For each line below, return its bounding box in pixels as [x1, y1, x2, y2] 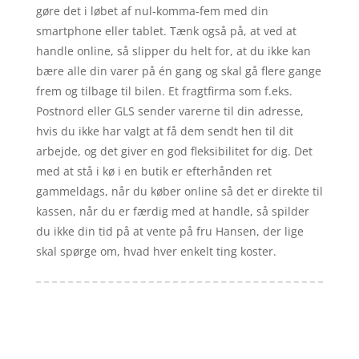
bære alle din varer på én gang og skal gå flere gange [35, 63, 321, 79]
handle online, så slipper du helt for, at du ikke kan [35, 42, 311, 58]
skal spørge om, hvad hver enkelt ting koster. [35, 243, 276, 259]
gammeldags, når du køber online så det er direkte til [35, 183, 323, 199]
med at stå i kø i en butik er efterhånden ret [35, 163, 272, 179]
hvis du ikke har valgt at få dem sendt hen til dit [35, 123, 293, 139]
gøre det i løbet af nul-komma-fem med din [35, 2, 268, 18]
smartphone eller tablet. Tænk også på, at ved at [35, 22, 296, 38]
